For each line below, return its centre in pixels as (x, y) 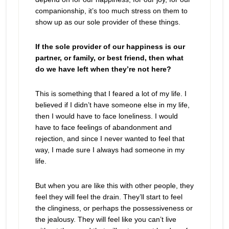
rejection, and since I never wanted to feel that (110, 139)
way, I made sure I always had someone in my (110, 150)
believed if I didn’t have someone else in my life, (112, 105)
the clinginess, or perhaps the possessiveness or (114, 208)
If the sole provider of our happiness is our (110, 47)
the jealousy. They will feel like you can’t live (106, 219)
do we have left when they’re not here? (103, 69)
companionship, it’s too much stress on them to (111, 11)
